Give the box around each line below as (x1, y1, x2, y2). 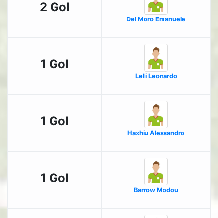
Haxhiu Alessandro (127, 129, 184, 137)
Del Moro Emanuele (127, 16, 185, 23)
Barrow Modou (134, 186, 178, 194)
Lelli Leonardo (135, 73, 177, 80)
